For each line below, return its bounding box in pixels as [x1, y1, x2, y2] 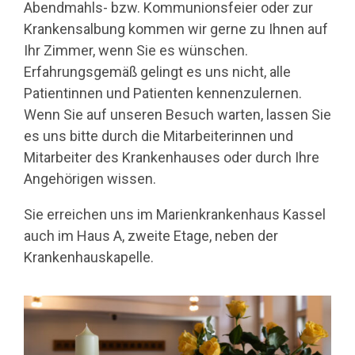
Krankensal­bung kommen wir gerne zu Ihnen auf [24, 20, 328, 37]
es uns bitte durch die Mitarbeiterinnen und [24, 127, 293, 144]
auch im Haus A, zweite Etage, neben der [24, 227, 278, 244]
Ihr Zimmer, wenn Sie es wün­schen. [24, 41, 248, 59]
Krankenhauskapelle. [24, 248, 154, 265]
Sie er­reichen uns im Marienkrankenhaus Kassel [24, 205, 326, 223]
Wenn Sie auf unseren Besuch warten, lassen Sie [24, 105, 331, 123]
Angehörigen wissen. [24, 170, 156, 187]
